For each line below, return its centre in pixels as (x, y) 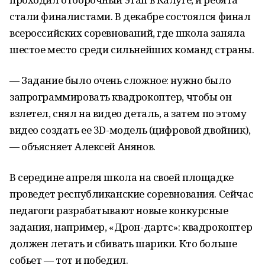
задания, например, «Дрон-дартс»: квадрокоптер (131, 227)
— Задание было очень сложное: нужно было (120, 80)
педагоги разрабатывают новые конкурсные (119, 210)
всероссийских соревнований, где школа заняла (127, 33)
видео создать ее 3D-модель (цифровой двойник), (130, 130)
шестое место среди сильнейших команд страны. (132, 49)
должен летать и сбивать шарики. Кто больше (123, 243)
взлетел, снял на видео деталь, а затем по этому (128, 113)
